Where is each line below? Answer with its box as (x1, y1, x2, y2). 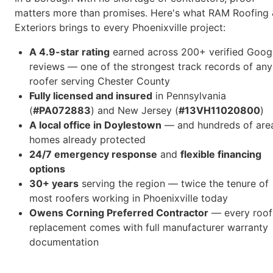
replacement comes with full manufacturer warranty (29, 221, 268, 234)
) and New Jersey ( (91, 104, 179, 117)
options (29, 163, 65, 175)
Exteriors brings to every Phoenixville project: (15, 21, 225, 34)
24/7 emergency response (29, 148, 157, 161)
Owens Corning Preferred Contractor (29, 207, 208, 219)
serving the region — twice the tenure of (79, 177, 269, 190)
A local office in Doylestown (29, 119, 161, 132)
